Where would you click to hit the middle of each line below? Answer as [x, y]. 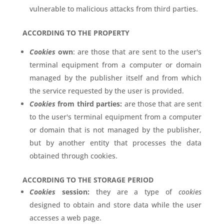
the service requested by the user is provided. [106, 91]
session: [72, 192]
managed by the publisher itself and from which [115, 78]
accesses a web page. [65, 218]
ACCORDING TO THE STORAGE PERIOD [88, 180]
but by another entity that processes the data [115, 143]
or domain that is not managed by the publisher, [115, 130]
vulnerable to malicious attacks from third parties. [113, 9]
